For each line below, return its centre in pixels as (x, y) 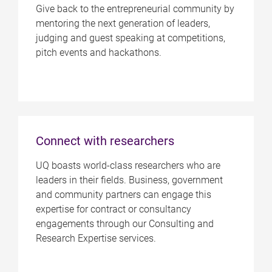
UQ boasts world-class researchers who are (128, 166)
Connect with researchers (105, 141)
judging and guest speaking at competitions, (130, 38)
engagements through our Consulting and (124, 224)
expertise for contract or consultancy (113, 209)
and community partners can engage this (123, 195)
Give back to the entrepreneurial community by (135, 8)
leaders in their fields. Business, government (129, 180)
